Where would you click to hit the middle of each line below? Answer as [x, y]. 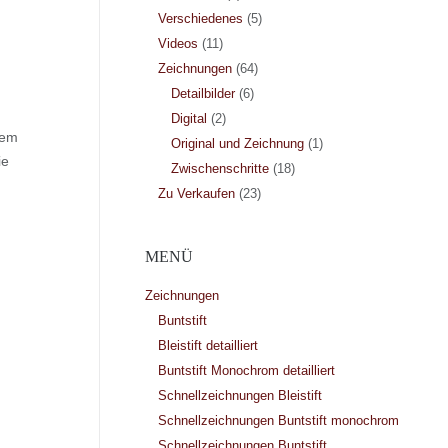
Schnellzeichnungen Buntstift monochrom [278, 420]
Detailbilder [202, 94]
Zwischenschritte [219, 169]
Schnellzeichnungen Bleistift [239, 395]
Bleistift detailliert [207, 345]
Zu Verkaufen [196, 194]
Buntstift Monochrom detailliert [246, 370]
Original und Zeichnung [237, 144]
